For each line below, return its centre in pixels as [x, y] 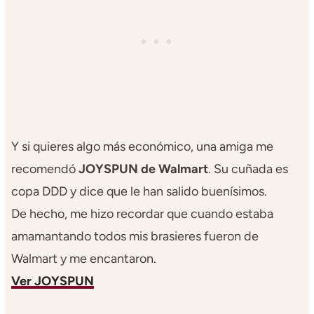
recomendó [45, 169]
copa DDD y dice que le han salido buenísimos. [139, 191]
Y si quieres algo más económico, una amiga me [142, 146]
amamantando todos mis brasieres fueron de [135, 236]
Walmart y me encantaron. [83, 258]
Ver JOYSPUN [52, 281]
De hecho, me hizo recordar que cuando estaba [142, 213]
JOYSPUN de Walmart [143, 169]
